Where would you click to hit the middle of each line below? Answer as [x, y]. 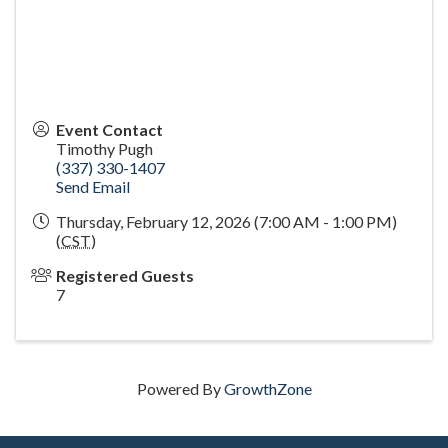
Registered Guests [125, 276]
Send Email [93, 187]
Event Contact [109, 130]
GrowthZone [267, 389]
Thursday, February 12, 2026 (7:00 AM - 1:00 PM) [226, 222]
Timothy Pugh [104, 149]
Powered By [180, 389]
